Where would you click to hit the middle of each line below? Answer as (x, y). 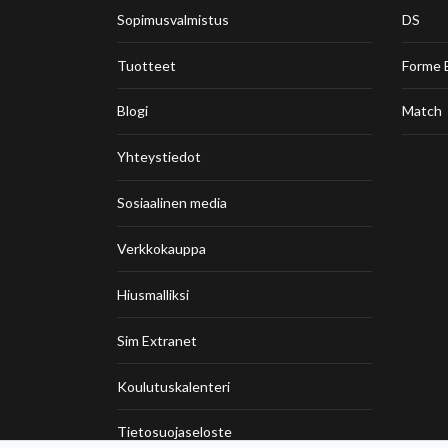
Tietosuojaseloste (174, 432)
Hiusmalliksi (153, 294)
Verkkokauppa (161, 249)
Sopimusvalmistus (173, 19)
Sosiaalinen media (172, 203)
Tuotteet (146, 65)
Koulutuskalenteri (173, 386)
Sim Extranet (157, 340)
